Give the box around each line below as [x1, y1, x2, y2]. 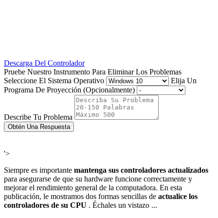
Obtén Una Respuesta [8, 123, 70, 130]
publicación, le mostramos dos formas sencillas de [4, 192, 158, 200]
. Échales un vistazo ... [87, 200, 157, 209]
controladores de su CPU [4, 200, 87, 209]
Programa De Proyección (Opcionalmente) [4, 85, 135, 94]
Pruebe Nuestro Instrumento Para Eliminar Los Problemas [4, 67, 182, 76]
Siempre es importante [4, 165, 74, 174]
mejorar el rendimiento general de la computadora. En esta [4, 183, 182, 192]
